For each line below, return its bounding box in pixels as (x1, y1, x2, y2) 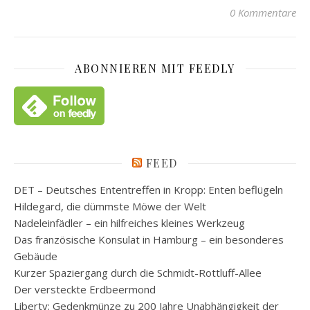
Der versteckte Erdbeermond (14, 282, 156, 296)
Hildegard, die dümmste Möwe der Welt (14, 199, 206, 213)
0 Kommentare (230, 6, 296, 19)
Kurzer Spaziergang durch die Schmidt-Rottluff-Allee (14, 266, 262, 280)
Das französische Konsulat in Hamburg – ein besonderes (14, 232, 284, 246)
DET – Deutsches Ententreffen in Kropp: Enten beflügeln (14, 183, 283, 197)
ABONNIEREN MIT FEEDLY (75, 61, 235, 75)
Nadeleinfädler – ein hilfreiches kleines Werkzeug (14, 216, 245, 230)
